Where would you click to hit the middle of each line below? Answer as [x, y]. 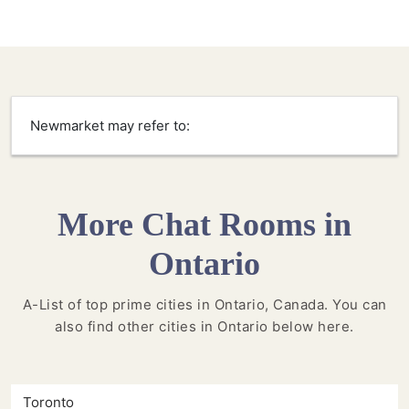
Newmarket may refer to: [110, 126]
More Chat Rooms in [204, 225]
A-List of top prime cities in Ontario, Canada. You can [204, 305]
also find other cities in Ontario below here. [204, 327]
